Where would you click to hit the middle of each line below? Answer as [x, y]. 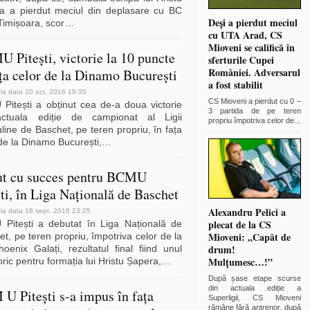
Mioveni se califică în [251, 48]
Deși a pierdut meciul [253, 23]
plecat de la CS [239, 225]
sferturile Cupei [241, 60]
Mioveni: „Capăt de [249, 237]
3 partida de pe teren [254, 111]
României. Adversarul [254, 73]
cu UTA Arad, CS [245, 35]
